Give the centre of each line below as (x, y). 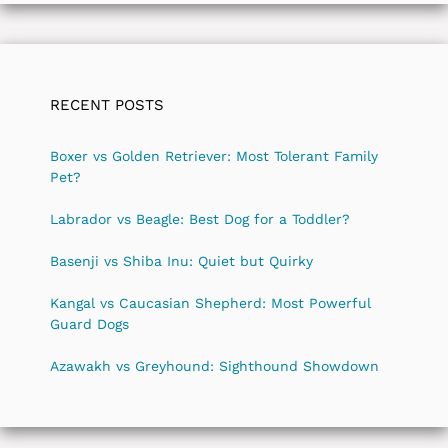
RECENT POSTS (107, 104)
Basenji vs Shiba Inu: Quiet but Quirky (181, 260)
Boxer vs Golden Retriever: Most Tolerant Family (214, 155)
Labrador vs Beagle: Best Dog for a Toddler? (200, 218)
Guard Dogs (89, 323)
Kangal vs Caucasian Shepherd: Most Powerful (210, 302)
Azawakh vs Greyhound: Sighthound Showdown (214, 365)
